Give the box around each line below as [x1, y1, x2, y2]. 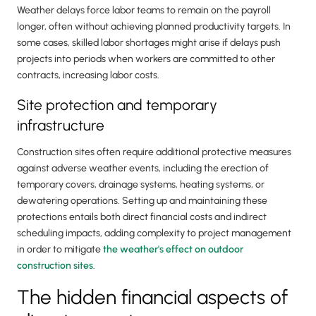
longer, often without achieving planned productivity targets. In [17, 20, 291, 33]
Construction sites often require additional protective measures [17, 146, 291, 159]
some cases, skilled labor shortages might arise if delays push [17, 37, 281, 49]
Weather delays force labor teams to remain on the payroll [17, 4, 271, 17]
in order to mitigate [17, 243, 103, 256]
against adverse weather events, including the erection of [17, 162, 269, 175]
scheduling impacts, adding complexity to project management [17, 227, 291, 240]
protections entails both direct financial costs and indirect [17, 211, 267, 224]
